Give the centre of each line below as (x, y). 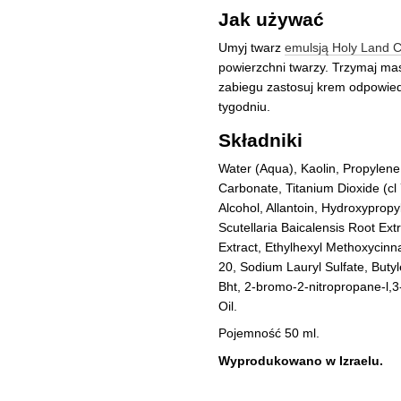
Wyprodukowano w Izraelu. (301, 360)
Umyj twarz (252, 47)
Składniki (260, 140)
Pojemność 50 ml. (269, 333)
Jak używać (271, 19)
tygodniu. (244, 107)
